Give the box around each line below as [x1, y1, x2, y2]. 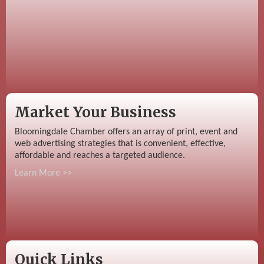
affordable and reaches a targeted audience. [15, 150, 185, 160]
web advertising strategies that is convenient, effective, [15, 138, 226, 148]
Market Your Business [15, 103, 176, 121]
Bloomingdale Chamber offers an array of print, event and [15, 127, 237, 137]
